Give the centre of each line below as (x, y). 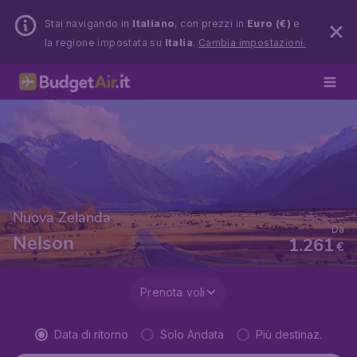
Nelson (43, 243)
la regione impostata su (105, 43)
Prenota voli (173, 292)
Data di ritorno (91, 334)
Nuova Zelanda (62, 218)
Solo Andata (192, 334)
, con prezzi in (211, 24)
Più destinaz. (289, 334)
